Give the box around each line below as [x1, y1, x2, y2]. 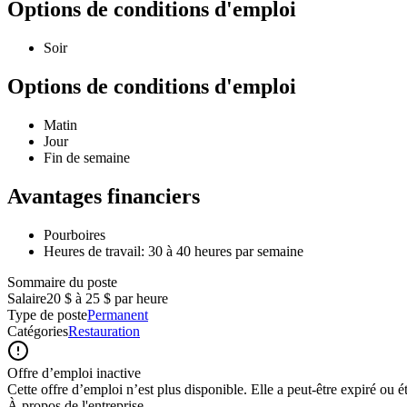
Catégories [7, 323, 68, 339]
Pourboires [44, 227, 105, 243]
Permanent [87, 307, 148, 323]
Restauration [68, 323, 140, 339]
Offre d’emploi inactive [7, 365, 141, 381]
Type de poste [7, 307, 87, 323]
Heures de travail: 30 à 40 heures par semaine [44, 243, 303, 259]
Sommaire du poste [7, 274, 117, 290]
